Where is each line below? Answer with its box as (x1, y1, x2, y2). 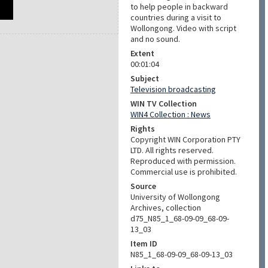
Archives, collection (130, 202, 201, 213)
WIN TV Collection (130, 98, 197, 109)
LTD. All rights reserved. (130, 145, 214, 156)
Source (130, 181, 156, 191)
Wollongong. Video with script (130, 23, 236, 33)
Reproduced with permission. (130, 156, 236, 166)
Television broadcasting (130, 84, 216, 95)
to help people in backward (130, 1, 228, 12)
